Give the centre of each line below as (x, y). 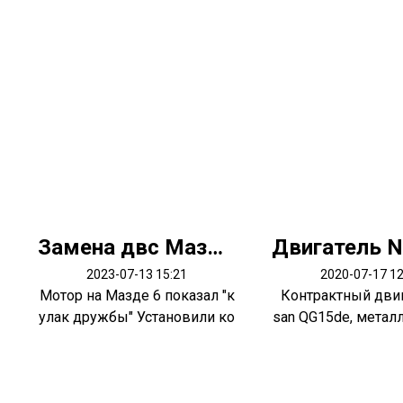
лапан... (371, 339)
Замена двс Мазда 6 (215, 247)
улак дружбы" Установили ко (137, 317)
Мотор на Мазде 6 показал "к (137, 296)
